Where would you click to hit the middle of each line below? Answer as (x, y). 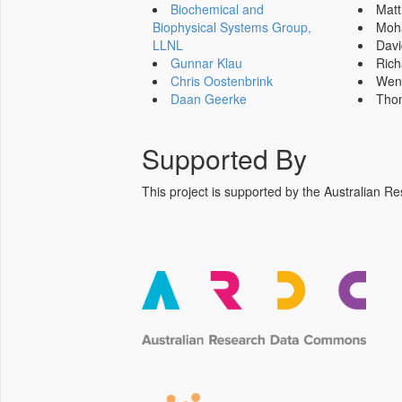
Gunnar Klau (207, 62)
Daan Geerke (209, 98)
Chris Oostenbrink (222, 80)
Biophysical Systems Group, (232, 26)
